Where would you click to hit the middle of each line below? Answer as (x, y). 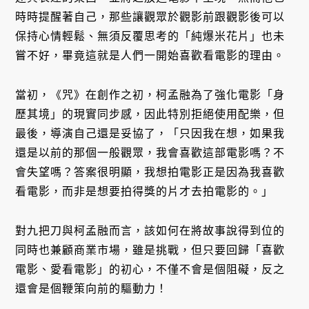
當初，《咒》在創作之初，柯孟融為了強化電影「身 (150, 94)
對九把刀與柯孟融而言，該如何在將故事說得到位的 (150, 230)
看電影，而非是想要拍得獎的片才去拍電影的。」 (144, 191)
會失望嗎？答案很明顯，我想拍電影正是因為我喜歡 (150, 172)
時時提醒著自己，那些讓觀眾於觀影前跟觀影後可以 (150, 17)
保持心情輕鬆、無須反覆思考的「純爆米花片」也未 (150, 37)
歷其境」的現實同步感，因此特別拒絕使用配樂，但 (150, 114)
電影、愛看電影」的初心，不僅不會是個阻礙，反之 (150, 269)
